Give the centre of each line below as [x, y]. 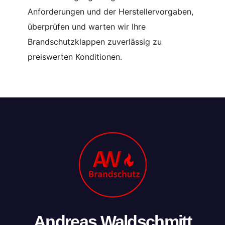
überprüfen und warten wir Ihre [87, 27]
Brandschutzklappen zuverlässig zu [95, 42]
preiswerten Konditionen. [75, 57]
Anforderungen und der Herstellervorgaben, [110, 12]
